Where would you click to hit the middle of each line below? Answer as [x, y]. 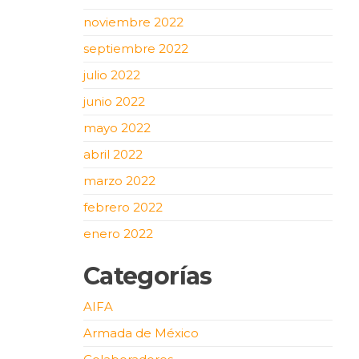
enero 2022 [118, 233]
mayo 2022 [117, 127]
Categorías [147, 276]
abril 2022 [113, 154]
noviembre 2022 [133, 22]
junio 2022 [114, 101]
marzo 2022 [119, 180]
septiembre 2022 [135, 48]
